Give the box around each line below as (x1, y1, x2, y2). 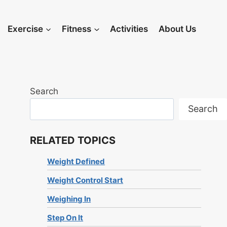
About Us (158, 23, 196, 34)
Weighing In (47, 194, 91, 204)
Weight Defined (47, 157, 105, 167)
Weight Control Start (47, 175, 124, 185)
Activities (110, 23, 148, 34)
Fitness (62, 23, 92, 34)
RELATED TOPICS (30, 134, 116, 147)
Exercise (7, 23, 43, 34)
